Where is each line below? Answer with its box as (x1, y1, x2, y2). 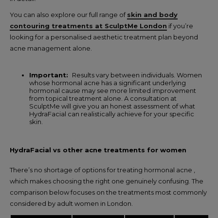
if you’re (167, 21, 193, 30)
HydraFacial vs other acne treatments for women (10, 145, 186, 154)
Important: (29, 71, 72, 79)
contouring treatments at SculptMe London (10, 21, 167, 30)
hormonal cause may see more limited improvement (29, 86, 196, 94)
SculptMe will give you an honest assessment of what (29, 102, 195, 110)
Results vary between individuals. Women (72, 71, 202, 79)
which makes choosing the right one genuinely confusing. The (10, 177, 203, 185)
